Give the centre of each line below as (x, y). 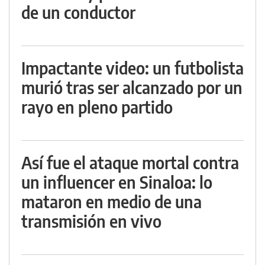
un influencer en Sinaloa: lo (117, 182)
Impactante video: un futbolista (132, 68)
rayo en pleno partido (97, 107)
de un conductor (78, 12)
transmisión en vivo (91, 221)
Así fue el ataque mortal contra (130, 163)
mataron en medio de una (112, 202)
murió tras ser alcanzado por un (132, 88)
